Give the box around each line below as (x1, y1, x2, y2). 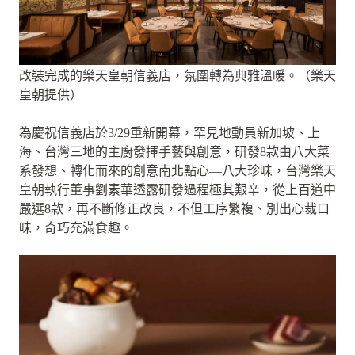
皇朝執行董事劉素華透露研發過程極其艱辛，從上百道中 (19, 182, 336, 197)
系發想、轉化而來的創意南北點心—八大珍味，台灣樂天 (19, 163, 336, 177)
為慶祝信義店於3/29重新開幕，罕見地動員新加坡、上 (19, 125, 320, 139)
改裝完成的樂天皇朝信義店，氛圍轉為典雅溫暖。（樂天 (19, 68, 336, 82)
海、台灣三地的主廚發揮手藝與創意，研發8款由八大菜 (19, 144, 330, 158)
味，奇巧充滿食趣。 (19, 220, 133, 235)
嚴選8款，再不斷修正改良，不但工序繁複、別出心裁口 (19, 201, 330, 216)
